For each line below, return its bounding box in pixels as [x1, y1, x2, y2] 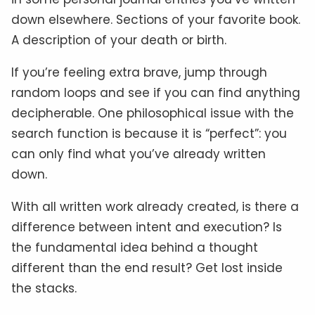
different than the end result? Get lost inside [11, 259, 283, 276]
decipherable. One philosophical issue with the [11, 104, 294, 122]
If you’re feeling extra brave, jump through [11, 63, 267, 81]
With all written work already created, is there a [11, 198, 299, 215]
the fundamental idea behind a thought [11, 238, 258, 256]
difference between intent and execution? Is [11, 218, 282, 236]
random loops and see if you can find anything [11, 84, 300, 101]
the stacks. [11, 279, 77, 297]
